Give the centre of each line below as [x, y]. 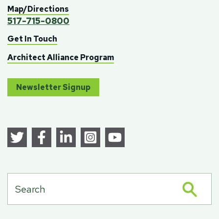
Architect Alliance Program [61, 58]
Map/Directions [38, 9]
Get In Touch [32, 39]
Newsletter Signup [53, 88]
